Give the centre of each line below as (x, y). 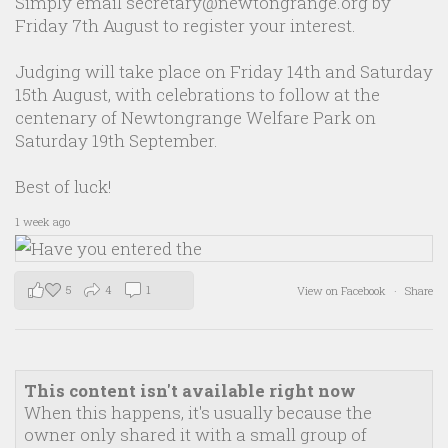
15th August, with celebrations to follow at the (197, 94)
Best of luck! (63, 186)
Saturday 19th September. (116, 140)
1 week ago (42, 221)
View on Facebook (343, 290)
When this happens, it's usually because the (198, 412)
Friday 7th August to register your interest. (185, 25)
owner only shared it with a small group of (195, 434)
